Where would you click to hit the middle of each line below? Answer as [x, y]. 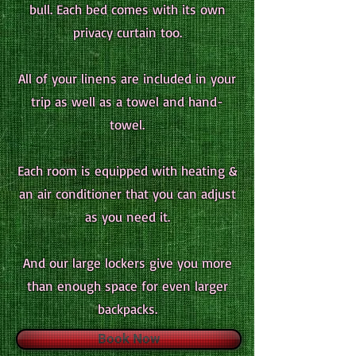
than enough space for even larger [127, 286]
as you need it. [127, 217]
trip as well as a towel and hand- [127, 101]
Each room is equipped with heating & [127, 170]
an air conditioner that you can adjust [127, 193]
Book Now [129, 339]
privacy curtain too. [127, 32]
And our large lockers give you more [127, 263]
